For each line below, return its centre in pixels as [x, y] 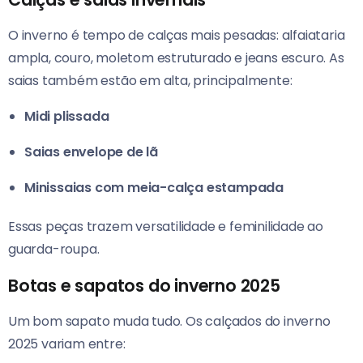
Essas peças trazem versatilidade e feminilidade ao [166, 227]
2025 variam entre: [67, 344]
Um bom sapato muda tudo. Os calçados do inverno [169, 322]
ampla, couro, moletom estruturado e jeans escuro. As [176, 58]
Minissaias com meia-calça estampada [154, 188]
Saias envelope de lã [91, 152]
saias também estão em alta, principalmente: [150, 81]
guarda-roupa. [54, 250]
